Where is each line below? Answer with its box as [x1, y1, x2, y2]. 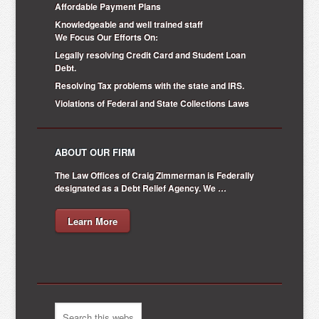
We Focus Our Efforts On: [55, 30, 159, 43]
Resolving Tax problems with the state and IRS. [55, 78, 245, 92]
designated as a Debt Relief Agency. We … [55, 181, 227, 194]
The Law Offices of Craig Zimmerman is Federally [55, 168, 255, 182]
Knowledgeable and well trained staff [55, 17, 204, 31]
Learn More [68, 214, 118, 228]
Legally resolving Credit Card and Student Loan [55, 48, 246, 61]
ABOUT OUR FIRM [55, 145, 136, 159]
